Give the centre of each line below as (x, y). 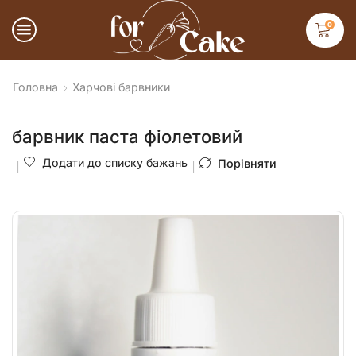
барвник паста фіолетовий (127, 136)
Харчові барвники (121, 87)
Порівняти (247, 163)
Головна (35, 87)
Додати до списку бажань (115, 162)
